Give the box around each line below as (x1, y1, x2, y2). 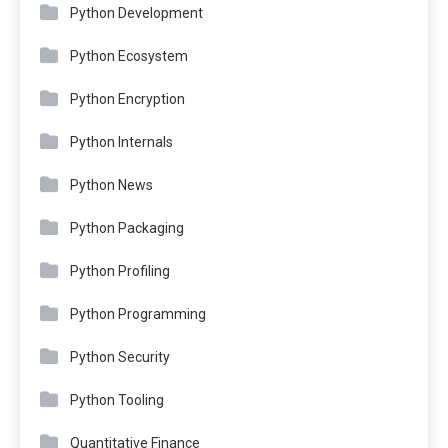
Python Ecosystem (70, 47, 188, 64)
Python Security (70, 348, 170, 365)
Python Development (70, 4, 203, 21)
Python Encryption (70, 90, 185, 107)
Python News (70, 176, 153, 193)
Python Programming (70, 305, 206, 322)
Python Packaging (70, 219, 184, 236)
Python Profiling (70, 262, 170, 279)
